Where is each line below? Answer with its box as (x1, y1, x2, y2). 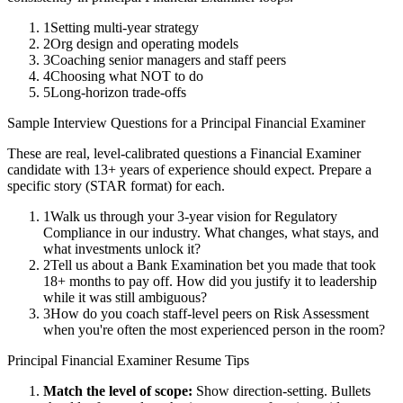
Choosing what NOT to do (50, 68, 203, 85)
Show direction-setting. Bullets (196, 383, 371, 399)
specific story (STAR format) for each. (7, 178, 225, 194)
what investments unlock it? (43, 241, 201, 257)
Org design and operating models (50, 36, 238, 52)
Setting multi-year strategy (50, 20, 199, 36)
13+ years (94, 162, 149, 178)
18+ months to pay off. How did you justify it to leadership (43, 273, 377, 290)
